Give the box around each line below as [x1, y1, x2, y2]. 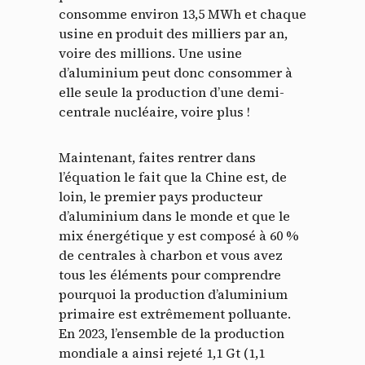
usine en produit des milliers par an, [59, 24, 288, 43]
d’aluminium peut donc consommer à [59, 64, 292, 82]
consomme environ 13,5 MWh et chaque [59, 5, 306, 24]
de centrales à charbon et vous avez [59, 246, 283, 265]
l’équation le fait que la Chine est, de [59, 168, 287, 187]
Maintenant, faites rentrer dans [59, 148, 256, 167]
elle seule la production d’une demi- [59, 83, 284, 102]
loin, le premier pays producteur [59, 187, 262, 206]
